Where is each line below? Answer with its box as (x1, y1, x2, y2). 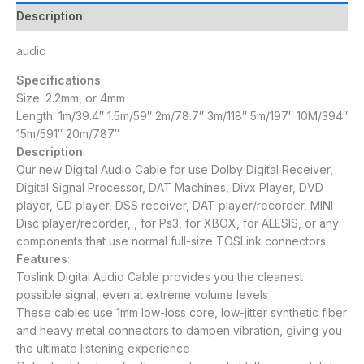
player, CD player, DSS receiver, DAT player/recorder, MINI (16, 198, 333, 213)
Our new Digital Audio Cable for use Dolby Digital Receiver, (16, 162, 333, 177)
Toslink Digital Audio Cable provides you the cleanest (16, 270, 303, 284)
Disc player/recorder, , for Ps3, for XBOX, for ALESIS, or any (16, 216, 339, 231)
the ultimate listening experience (16, 341, 190, 356)
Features (16, 252, 67, 266)
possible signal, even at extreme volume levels (16, 288, 268, 302)
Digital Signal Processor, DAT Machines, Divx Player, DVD (16, 180, 323, 195)
